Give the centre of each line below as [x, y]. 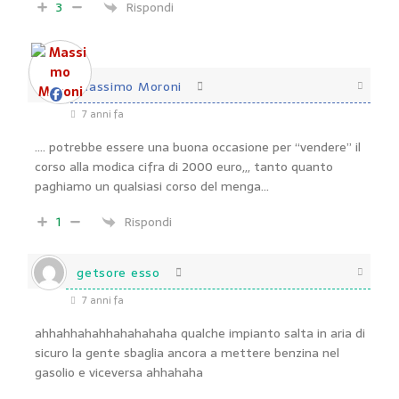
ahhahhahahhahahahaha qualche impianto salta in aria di [200, 333]
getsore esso [118, 273]
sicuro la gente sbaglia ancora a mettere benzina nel [187, 353]
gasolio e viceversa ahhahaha [119, 372]
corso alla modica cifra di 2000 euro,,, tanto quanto [184, 167]
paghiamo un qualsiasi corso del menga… [152, 186]
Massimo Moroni [130, 86]
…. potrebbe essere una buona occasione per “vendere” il [198, 147]
